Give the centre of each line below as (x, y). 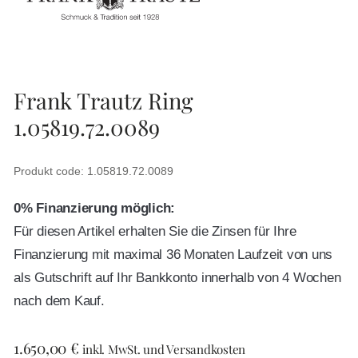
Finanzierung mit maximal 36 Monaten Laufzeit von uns (173, 255)
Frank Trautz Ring (103, 101)
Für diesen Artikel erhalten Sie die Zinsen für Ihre (155, 232)
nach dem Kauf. (59, 301)
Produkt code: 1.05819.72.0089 (93, 171)
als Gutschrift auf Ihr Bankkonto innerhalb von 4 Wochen (177, 278)
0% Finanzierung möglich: (94, 209)
